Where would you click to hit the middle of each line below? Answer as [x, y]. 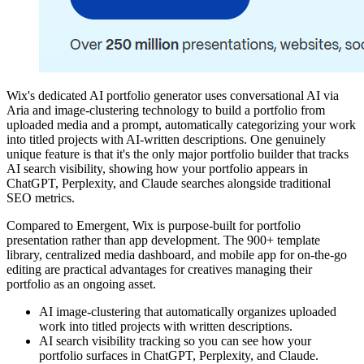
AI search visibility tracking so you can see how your [175, 340]
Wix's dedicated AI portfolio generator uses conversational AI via [173, 95]
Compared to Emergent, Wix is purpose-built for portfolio [154, 225]
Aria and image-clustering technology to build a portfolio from [166, 110]
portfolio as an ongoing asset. [81, 284]
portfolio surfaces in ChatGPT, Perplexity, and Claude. [179, 355]
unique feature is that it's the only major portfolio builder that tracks [178, 154]
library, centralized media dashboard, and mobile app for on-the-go [177, 254]
